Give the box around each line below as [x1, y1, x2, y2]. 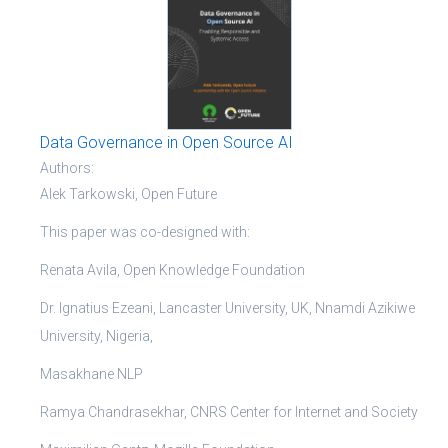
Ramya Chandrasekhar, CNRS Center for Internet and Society [40, 403, 418, 420]
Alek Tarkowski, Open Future [40, 185, 217, 202]
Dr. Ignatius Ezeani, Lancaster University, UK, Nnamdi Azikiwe [40, 299, 415, 316]
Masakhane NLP [40, 365, 143, 382]
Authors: [40, 159, 94, 176]
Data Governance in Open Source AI [40, 132, 293, 152]
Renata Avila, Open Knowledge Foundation [40, 261, 305, 278]
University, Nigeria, [40, 327, 153, 344]
